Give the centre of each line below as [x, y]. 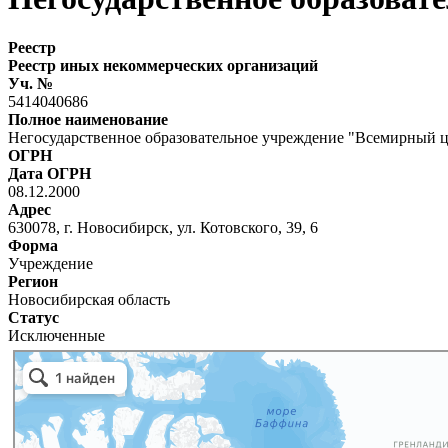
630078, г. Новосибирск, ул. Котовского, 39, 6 [163, 227]
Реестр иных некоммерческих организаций [163, 65]
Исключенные [56, 335]
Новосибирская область [89, 299]
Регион [33, 281]
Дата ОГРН [49, 173]
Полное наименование [88, 119]
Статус [33, 317]
